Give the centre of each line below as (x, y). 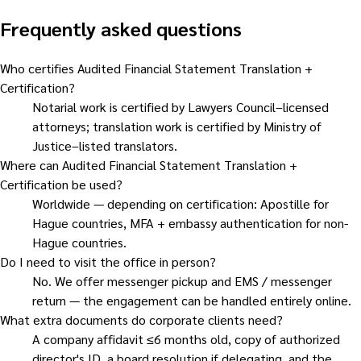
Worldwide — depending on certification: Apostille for (180, 203)
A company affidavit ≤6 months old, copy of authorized (186, 338)
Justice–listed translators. (105, 145)
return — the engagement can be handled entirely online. (192, 300)
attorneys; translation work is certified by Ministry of (177, 126)
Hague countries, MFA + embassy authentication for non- (190, 222)
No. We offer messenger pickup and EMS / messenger (182, 280)
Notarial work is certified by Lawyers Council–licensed (180, 106)
